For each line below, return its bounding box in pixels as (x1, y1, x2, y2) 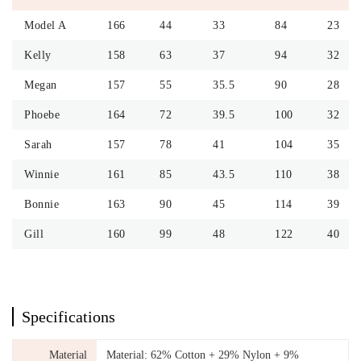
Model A (24, 19, 67, 32)
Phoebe (24, 109, 60, 122)
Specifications (22, 308, 115, 326)
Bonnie (24, 198, 59, 211)
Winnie (24, 168, 59, 181)
